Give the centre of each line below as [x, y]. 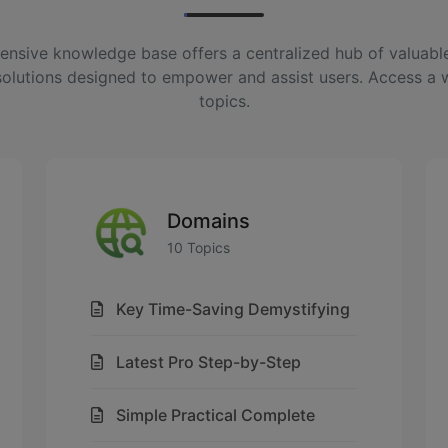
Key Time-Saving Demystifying [233, 309]
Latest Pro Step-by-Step [208, 362]
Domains [208, 220]
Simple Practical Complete [215, 415]
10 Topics [198, 247]
